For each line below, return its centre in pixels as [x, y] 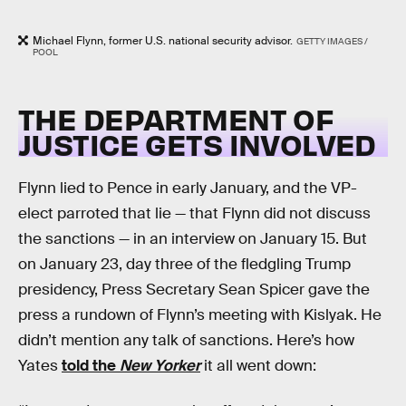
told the [91, 366]
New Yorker [160, 366]
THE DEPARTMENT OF [176, 118]
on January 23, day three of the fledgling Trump [184, 265]
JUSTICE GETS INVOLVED [197, 143]
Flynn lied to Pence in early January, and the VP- [188, 188]
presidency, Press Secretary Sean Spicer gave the [194, 290]
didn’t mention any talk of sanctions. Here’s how [186, 341]
